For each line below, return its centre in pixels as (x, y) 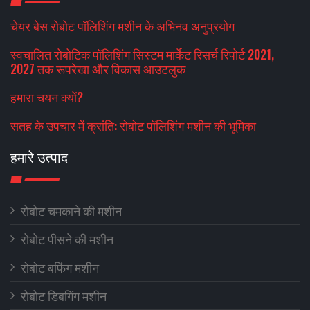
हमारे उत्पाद (39, 156)
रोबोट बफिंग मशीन (60, 267)
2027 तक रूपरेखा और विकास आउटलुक (98, 69)
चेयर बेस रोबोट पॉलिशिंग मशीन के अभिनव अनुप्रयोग (122, 26)
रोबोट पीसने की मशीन (67, 239)
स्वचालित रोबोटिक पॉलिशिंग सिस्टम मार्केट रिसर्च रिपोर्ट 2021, (142, 54)
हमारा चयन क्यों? (47, 97)
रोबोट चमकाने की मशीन (71, 210)
